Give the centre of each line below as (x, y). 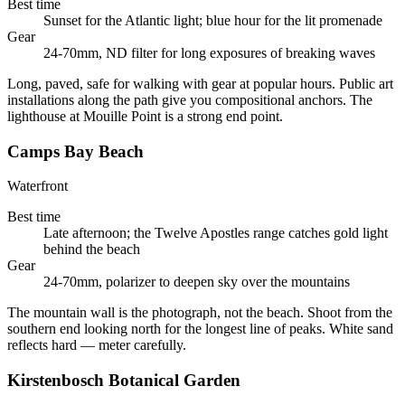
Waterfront (38, 186)
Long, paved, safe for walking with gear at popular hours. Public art (200, 84)
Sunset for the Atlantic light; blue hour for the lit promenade (213, 20)
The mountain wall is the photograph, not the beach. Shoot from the (200, 313)
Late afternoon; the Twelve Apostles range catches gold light (216, 233)
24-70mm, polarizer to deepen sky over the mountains (197, 282)
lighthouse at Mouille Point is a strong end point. (145, 116)
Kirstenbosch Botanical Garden (124, 381)
